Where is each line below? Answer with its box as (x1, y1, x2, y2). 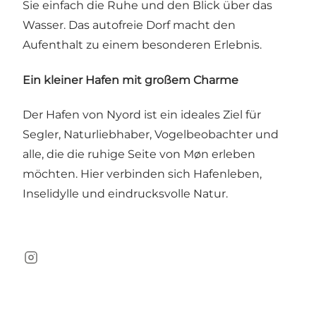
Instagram (22, 257, 80, 272)
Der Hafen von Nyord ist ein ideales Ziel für (23, 107, 261, 121)
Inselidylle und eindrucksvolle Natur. (23, 186, 228, 200)
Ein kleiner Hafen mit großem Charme (23, 73, 238, 87)
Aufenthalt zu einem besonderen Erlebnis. (23, 38, 262, 52)
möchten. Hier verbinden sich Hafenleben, (23, 166, 262, 181)
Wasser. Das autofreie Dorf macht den (23, 18, 236, 32)
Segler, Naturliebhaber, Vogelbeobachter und (23, 127, 279, 141)
